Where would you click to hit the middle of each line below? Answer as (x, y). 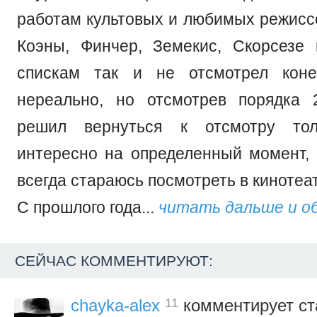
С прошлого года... (88, 208)
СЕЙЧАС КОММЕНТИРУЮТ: (114, 260)
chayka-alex (115, 305)
